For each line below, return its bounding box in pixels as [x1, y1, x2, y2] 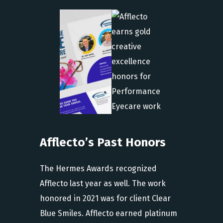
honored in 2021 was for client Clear [40, 193, 171, 203]
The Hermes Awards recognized [40, 163, 157, 173]
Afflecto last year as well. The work [40, 178, 166, 188]
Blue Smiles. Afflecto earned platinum [40, 208, 177, 218]
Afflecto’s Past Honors [40, 135, 166, 149]
